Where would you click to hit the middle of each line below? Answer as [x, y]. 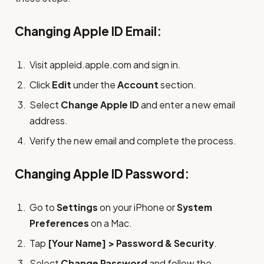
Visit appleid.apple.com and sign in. [105, 64]
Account [138, 84]
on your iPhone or [137, 207]
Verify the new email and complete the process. [133, 140]
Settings [77, 207]
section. [177, 84]
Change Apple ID [100, 104]
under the [94, 84]
